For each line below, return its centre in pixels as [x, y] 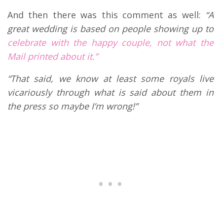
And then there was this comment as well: [104, 15]
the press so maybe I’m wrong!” [73, 106]
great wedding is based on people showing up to [110, 28]
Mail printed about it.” [53, 56]
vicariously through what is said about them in [110, 92]
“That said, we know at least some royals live [110, 78]
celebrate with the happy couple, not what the [110, 42]
